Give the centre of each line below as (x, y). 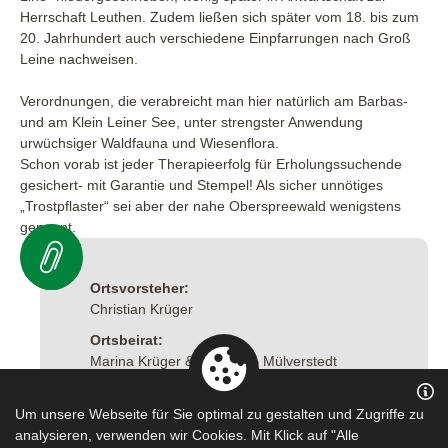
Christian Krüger (141, 309)
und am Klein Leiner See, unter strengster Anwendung (191, 122)
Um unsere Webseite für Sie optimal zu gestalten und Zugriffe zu (219, 414)
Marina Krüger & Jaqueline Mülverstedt (213, 361)
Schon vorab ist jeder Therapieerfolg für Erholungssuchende (211, 164)
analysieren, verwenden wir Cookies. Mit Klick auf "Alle (187, 435)
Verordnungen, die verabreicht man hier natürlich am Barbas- (214, 101)
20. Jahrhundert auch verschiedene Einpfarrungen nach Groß (215, 38)
